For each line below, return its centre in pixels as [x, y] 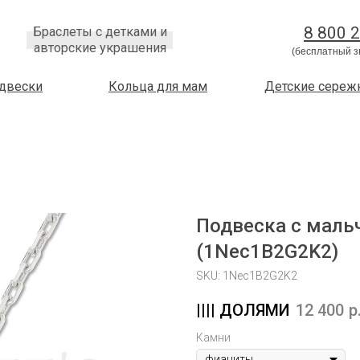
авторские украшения [100, 48]
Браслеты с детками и [100, 32]
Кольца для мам [158, 86]
